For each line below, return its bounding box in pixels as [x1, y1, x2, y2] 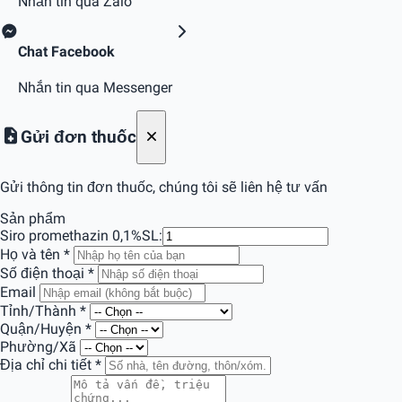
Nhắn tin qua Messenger [18, 79, 172, 97]
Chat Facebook [18, 42, 115, 60]
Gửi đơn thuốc [21, 127, 137, 147]
